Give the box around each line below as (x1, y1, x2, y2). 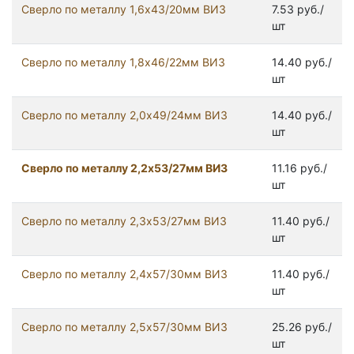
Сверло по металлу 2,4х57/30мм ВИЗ (21, 267, 228, 281)
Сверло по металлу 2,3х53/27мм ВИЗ (21, 214, 227, 228)
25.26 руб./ (272, 320, 332, 334)
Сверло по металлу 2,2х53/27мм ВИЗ (21, 161, 228, 175)
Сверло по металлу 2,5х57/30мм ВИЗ (21, 320, 228, 334)
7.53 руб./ (272, 2, 324, 17)
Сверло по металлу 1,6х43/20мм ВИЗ (21, 2, 226, 17)
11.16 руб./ (272, 161, 327, 175)
